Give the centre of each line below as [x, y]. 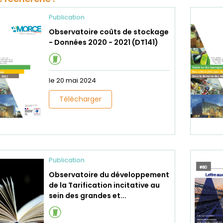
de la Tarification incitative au [104, 185]
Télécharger [80, 99]
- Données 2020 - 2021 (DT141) [104, 42]
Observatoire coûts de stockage [109, 32]
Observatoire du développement [109, 175]
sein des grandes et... [88, 196]
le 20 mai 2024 [72, 80]
